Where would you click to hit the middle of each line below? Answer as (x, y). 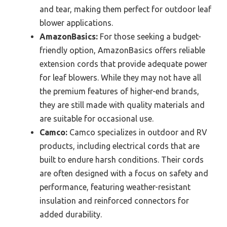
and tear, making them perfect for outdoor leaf (125, 9)
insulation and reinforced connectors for (114, 201)
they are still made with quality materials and (122, 105)
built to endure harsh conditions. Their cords (122, 160)
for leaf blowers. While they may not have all (120, 78)
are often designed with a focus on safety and (124, 174)
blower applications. (76, 23)
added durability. (71, 215)
